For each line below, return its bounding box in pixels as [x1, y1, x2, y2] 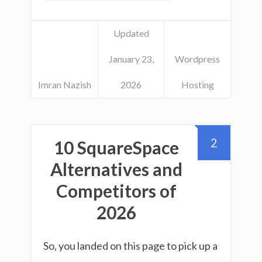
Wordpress [175, 53, 220, 64]
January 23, [108, 53, 154, 64]
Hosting [181, 78, 214, 90]
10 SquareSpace [54, 137, 179, 158]
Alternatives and [50, 158, 182, 180]
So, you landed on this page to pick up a [43, 239, 218, 253]
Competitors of [56, 180, 177, 202]
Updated [113, 27, 149, 39]
